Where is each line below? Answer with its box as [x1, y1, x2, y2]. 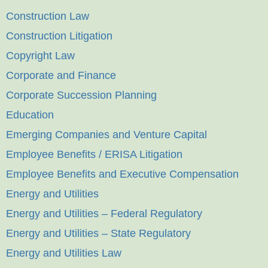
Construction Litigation [6, 30, 112, 42]
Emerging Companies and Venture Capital [6, 129, 207, 141]
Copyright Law [6, 50, 75, 62]
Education [6, 109, 54, 121]
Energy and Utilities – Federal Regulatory [6, 208, 202, 220]
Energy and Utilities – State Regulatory [6, 227, 191, 240]
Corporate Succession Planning [6, 89, 157, 102]
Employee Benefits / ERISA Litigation [6, 148, 182, 161]
